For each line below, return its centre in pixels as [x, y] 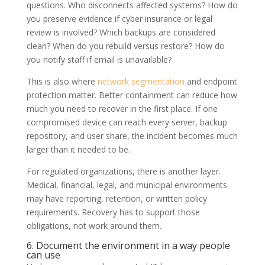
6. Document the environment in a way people [128, 245]
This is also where [62, 81]
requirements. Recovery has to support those [113, 212]
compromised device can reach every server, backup [127, 122]
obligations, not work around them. [94, 225]
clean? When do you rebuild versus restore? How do [125, 46]
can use [43, 255]
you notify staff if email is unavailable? [99, 59]
